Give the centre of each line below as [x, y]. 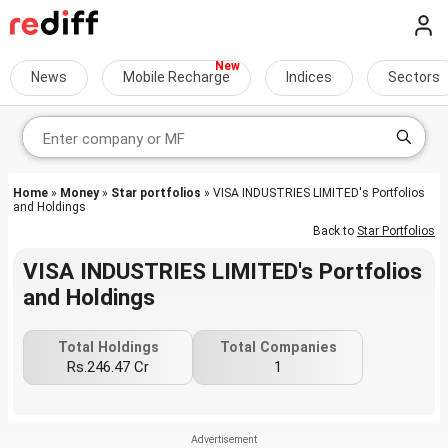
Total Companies [278, 347]
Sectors [414, 77]
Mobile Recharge [176, 77]
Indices [309, 77]
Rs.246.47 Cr [108, 367]
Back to [335, 231]
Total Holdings [108, 347]
